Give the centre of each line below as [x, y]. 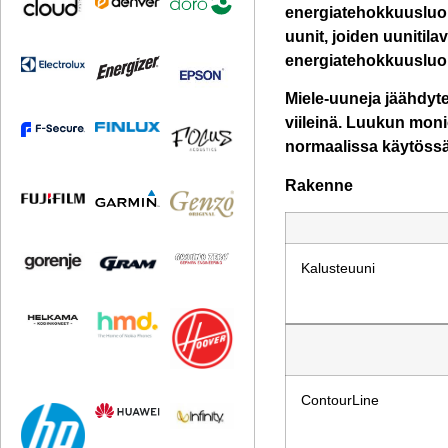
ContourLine [340, 401]
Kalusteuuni [338, 269]
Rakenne [319, 185]
